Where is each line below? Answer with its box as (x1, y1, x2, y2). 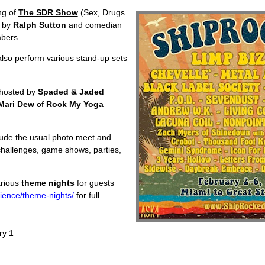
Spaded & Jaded (37, 86, 104, 96)
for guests (74, 178, 114, 188)
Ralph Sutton (12, 20, 66, 30)
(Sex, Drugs (77, 7, 125, 17)
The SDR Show (18, 7, 78, 17)
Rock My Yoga (46, 99, 104, 109)
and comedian (66, 20, 122, 30)
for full (73, 190, 99, 201)
